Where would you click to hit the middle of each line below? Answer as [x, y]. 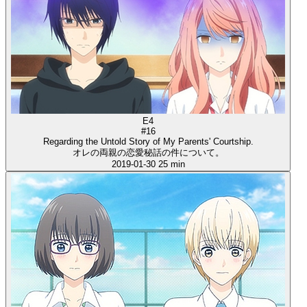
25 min [171, 164]
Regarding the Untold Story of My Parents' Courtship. [148, 142]
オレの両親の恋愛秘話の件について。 [148, 153]
